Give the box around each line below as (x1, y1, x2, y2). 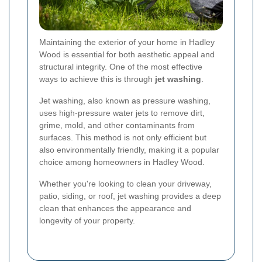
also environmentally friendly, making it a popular (39, 145, 219, 155)
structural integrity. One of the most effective (39, 62, 202, 72)
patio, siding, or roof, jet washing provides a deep (39, 191, 221, 201)
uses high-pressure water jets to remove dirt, (39, 108, 205, 118)
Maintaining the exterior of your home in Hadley (39, 37, 215, 47)
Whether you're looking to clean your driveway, (39, 179, 212, 189)
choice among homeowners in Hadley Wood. (39, 157, 205, 167)
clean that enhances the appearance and (39, 204, 191, 213)
